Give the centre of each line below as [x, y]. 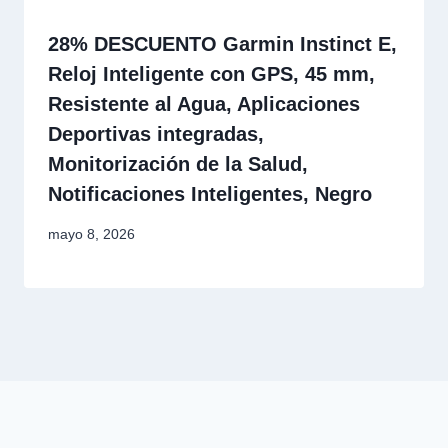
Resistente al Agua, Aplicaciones [204, 103]
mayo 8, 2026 [91, 234]
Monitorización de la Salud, [178, 163]
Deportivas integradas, [156, 133]
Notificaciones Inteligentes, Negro [210, 193]
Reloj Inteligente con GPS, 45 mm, [211, 73]
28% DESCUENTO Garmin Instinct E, [222, 43]
